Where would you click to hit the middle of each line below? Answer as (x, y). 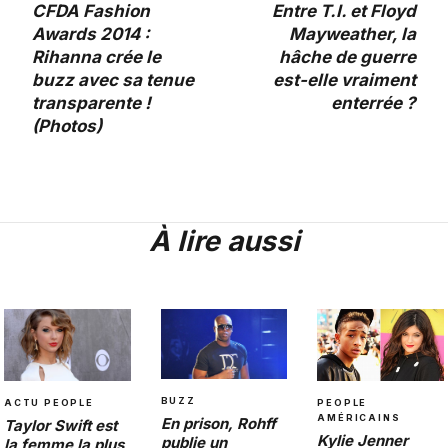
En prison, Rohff (218, 423)
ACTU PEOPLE (49, 402)
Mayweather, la (352, 34)
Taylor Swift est (60, 425)
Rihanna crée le (96, 57)
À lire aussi (224, 241)
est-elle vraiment (344, 80)
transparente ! (91, 103)
